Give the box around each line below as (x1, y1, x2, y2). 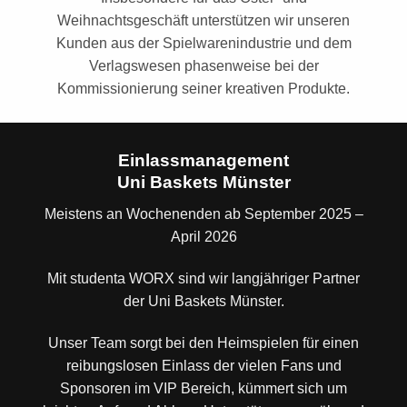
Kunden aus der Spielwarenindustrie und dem (55, 35, 352, 51)
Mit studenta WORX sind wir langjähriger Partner (47, 270, 360, 286)
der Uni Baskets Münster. (123, 293, 284, 309)
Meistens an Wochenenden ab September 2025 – (44, 206, 363, 223)
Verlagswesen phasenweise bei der (88, 57, 319, 74)
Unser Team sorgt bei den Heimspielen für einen (48, 334, 359, 351)
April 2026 (170, 229, 237, 245)
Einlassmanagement (118, 151, 289, 171)
